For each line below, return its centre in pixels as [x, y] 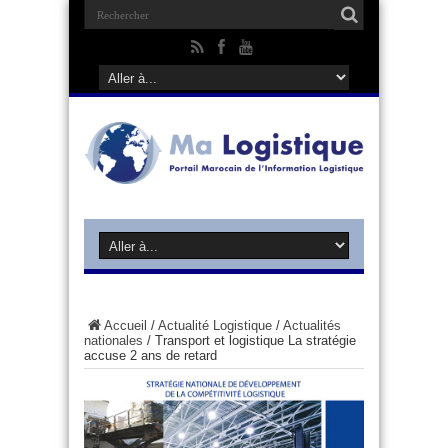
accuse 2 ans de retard [150, 355]
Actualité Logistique [215, 325]
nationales [113, 340]
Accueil [125, 325]
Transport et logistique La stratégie [255, 340]
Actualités [312, 325]
